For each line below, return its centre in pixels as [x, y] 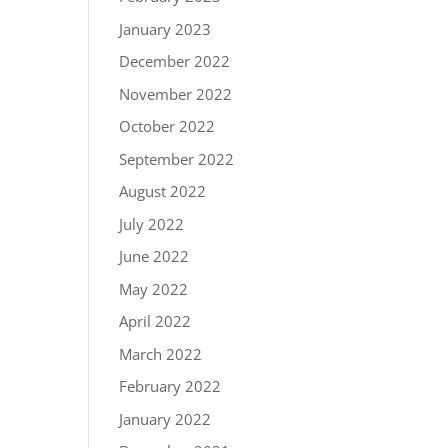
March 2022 [161, 353]
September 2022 [177, 158]
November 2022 [176, 93]
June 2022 [154, 256]
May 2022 [154, 288]
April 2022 [155, 321]
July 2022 [152, 223]
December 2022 [175, 61]
